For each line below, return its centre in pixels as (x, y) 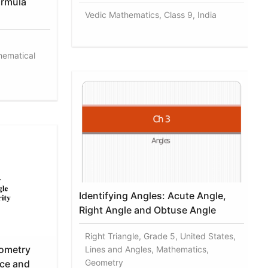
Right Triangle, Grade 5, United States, (161, 236)
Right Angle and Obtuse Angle (148, 210)
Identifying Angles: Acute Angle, (153, 195)
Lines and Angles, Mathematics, (147, 249)
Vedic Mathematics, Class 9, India (151, 14)
